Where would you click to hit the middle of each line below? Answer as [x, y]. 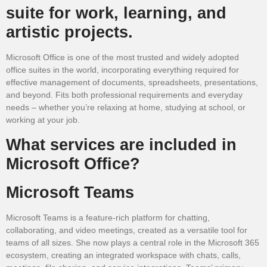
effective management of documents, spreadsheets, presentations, [132, 83]
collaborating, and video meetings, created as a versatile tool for [127, 230]
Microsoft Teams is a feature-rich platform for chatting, [108, 217]
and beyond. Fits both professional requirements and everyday [124, 95]
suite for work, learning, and [116, 13]
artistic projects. [69, 32]
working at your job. [43, 120]
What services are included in [121, 144]
